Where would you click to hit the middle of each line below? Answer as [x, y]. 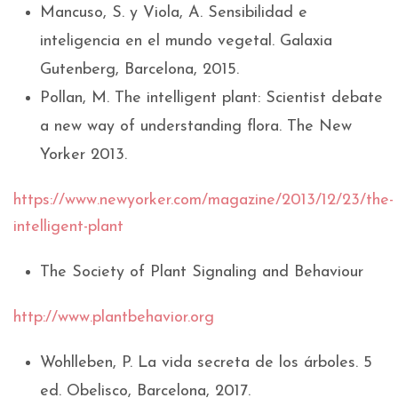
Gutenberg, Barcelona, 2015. [139, 70]
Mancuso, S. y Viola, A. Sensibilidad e [174, 13]
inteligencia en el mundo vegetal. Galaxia [186, 42]
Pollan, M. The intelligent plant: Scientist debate [211, 99]
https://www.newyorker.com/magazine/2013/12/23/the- [203, 201]
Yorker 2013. [84, 155]
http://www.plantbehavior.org [114, 318]
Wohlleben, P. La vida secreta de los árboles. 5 [206, 363]
